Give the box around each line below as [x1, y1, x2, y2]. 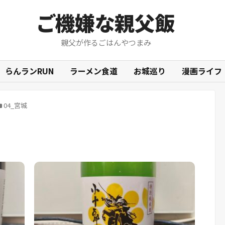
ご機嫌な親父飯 [37, 8, 175, 37]
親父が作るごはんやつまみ [60, 37, 151, 48]
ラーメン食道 [70, 65, 118, 77]
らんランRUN [5, 65, 54, 77]
